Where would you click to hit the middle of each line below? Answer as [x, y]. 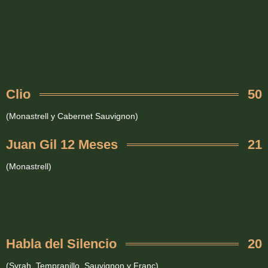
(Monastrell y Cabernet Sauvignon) [72, 116]
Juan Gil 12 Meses [62, 145]
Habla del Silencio [61, 244]
